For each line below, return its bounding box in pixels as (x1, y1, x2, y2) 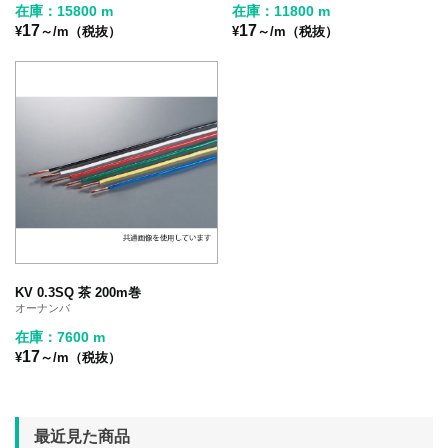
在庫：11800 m (232, 2, 331, 19)
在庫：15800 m (15, 2, 113, 19)
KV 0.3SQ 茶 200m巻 (15, 284, 141, 300)
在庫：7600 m (15, 328, 105, 345)
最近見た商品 (34, 427, 130, 445)
